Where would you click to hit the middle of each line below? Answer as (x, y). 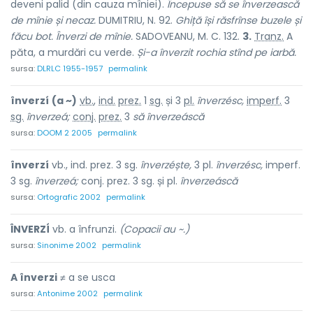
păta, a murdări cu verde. (74, 52)
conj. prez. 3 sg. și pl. (129, 181)
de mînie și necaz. (53, 20)
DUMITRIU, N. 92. (136, 20)
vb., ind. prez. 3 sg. (95, 165)
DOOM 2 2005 (65, 133)
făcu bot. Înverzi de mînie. (72, 36)
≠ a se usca (86, 277)
